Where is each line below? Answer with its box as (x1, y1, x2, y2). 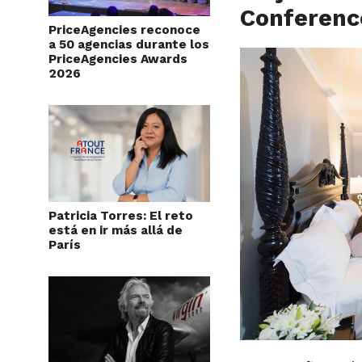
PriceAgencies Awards (48, 52, 187, 67)
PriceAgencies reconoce (48, 23, 200, 38)
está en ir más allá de (48, 223, 183, 238)
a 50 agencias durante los (48, 37, 209, 53)
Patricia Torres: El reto (48, 208, 193, 224)
